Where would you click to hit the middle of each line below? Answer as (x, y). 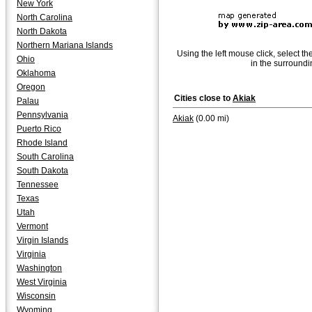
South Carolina (45, 157)
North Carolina (45, 17)
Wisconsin (36, 296)
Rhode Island (42, 143)
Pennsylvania (42, 115)
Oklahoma (36, 73)
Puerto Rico (39, 129)
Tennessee (38, 185)
